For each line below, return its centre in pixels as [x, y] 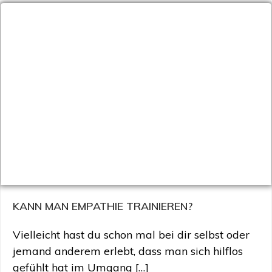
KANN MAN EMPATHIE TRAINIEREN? [103, 206]
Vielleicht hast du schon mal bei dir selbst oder [131, 235]
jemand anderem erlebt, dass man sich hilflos [128, 251]
